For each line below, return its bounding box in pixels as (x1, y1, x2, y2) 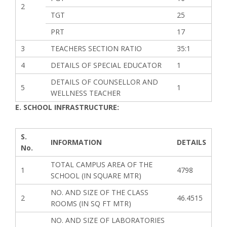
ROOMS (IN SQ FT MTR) (51, 199, 131, 208)
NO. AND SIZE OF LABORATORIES (51, 215, 165, 225)
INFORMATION (51, 137, 102, 147)
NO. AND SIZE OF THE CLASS (51, 187, 148, 197)
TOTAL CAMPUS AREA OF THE (51, 160, 153, 169)
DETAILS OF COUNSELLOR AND (51, 77, 158, 87)
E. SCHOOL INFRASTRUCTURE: (15, 102, 119, 112)
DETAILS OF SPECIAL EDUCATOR (51, 60, 162, 70)
